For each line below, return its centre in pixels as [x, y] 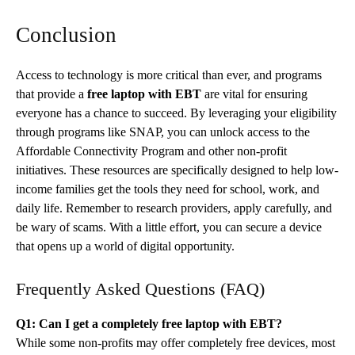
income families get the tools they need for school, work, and [168, 189]
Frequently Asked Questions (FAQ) [140, 288]
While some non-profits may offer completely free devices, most [176, 342]
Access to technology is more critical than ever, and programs [169, 74]
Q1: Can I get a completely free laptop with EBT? [149, 323]
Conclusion [66, 34]
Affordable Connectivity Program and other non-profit [151, 151]
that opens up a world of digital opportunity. [125, 246]
